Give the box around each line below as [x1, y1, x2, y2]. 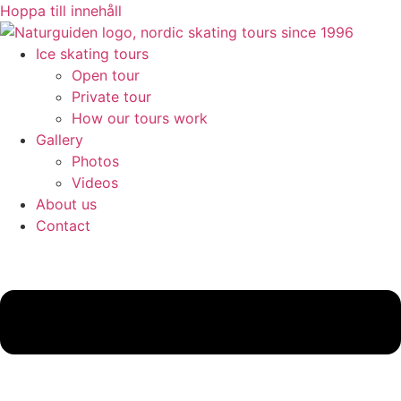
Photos [72, 152, 119, 170]
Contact [36, 217, 90, 235]
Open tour [72, 66, 140, 84]
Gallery [36, 131, 83, 149]
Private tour [72, 88, 151, 106]
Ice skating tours [36, 45, 149, 63]
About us [36, 195, 97, 213]
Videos [72, 174, 118, 192]
